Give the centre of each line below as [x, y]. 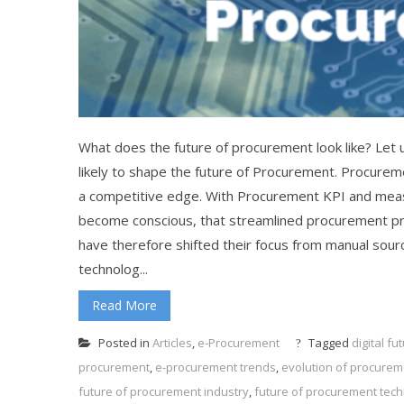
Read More [124, 305]
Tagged [329, 342]
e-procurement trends [216, 367]
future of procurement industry [164, 391]
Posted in [124, 342]
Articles [172, 342]
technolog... [113, 268]
